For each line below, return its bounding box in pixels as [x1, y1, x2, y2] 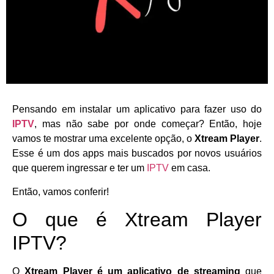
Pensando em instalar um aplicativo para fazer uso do [12, 104, 262, 115]
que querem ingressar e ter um [12, 163, 147, 174]
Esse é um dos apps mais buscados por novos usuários [12, 148, 262, 159]
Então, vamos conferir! [12, 186, 109, 197]
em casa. [169, 163, 210, 174]
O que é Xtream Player [12, 209, 262, 231]
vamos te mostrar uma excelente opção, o [12, 133, 194, 144]
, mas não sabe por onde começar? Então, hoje [34, 119, 262, 130]
